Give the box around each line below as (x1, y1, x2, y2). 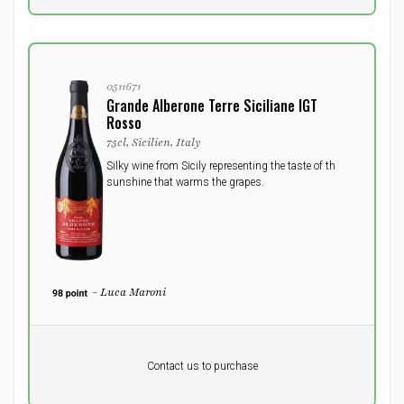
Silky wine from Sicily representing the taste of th (106, 160, 335, 172)
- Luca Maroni (91, 285, 166, 299)
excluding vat (52, 374, 115, 388)
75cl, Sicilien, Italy (106, 135, 201, 150)
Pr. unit (52, 344, 86, 357)
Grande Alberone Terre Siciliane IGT (106, 95, 317, 116)
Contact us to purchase (146, 359, 258, 372)
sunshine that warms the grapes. (106, 176, 264, 188)
